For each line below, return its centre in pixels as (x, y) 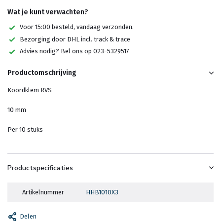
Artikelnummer (43, 192)
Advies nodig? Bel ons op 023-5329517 (74, 51)
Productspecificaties (40, 168)
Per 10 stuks (25, 129)
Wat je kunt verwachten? (48, 12)
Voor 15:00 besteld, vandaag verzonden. (77, 27)
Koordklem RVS (30, 90)
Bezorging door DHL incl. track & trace (75, 39)
